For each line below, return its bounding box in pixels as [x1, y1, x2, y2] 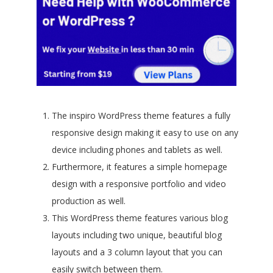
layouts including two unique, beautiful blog [52, 229, 222, 241]
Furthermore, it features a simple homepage [52, 160, 227, 172]
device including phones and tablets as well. [52, 143, 222, 155]
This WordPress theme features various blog [52, 211, 228, 224]
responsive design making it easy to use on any [52, 126, 238, 138]
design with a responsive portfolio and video [52, 177, 226, 190]
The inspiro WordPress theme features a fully [52, 109, 230, 121]
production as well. [52, 194, 126, 207]
